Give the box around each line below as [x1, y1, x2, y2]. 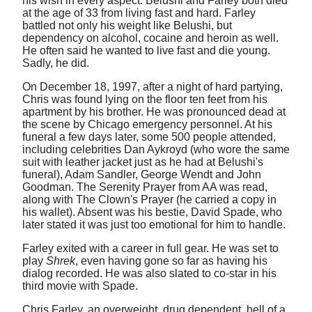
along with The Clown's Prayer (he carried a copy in [22, 193, 276, 205]
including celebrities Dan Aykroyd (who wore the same [22, 143, 290, 155]
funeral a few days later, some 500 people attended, [22, 130, 276, 143]
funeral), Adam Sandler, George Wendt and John [22, 168, 261, 180]
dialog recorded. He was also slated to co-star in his [22, 267, 276, 279]
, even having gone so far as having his [75, 254, 267, 267]
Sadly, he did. [22, 56, 89, 69]
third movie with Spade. [22, 279, 141, 292]
